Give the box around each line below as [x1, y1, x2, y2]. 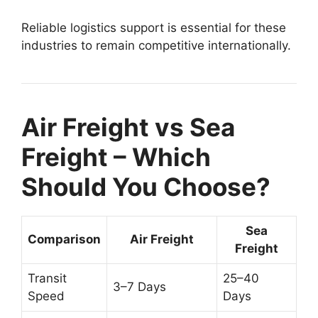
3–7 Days [113, 280, 166, 294]
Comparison [28, 232, 101, 246]
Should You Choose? [21, 172, 270, 202]
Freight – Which [21, 142, 211, 172]
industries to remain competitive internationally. [21, 38, 291, 53]
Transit [28, 271, 67, 285]
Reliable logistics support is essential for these [21, 21, 286, 35]
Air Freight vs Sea [21, 112, 235, 142]
